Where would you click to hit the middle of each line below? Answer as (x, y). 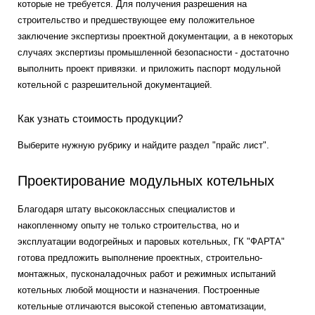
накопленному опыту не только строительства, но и (128, 225)
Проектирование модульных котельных (148, 181)
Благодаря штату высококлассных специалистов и (126, 209)
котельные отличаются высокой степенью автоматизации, (142, 306)
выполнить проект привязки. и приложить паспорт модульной (149, 69)
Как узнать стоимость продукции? (100, 118)
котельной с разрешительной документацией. (115, 85)
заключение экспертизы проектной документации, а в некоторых (155, 36)
